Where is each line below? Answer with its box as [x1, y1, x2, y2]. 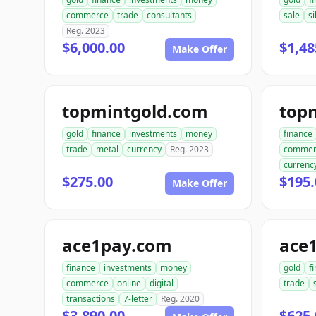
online [117, 277, 141, 289]
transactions [66, 293, 115, 305]
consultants [147, 9, 192, 21]
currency [127, 143, 162, 155]
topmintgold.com [62, 99, 208, 123]
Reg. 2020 [161, 293, 200, 305]
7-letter [123, 293, 152, 305]
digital [150, 277, 174, 289]
